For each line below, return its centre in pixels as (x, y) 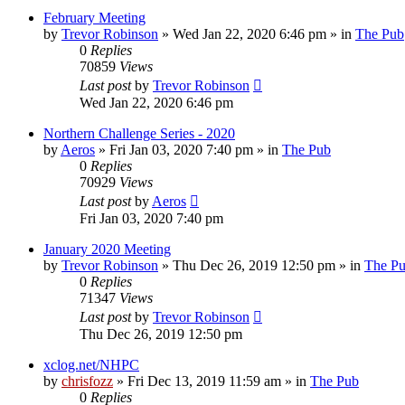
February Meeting (94, 17)
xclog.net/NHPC (91, 364)
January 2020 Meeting (107, 249)
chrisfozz (87, 381)
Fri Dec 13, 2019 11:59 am (204, 381)
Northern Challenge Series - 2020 (139, 133)
